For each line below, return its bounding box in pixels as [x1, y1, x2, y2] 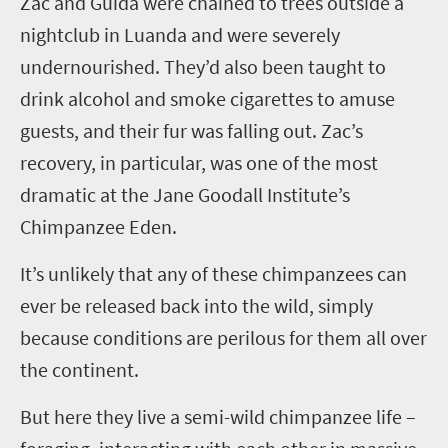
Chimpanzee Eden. [20, 214, 177, 239]
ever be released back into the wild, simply [20, 293, 373, 318]
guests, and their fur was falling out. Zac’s [20, 118, 363, 143]
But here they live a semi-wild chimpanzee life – [20, 404, 416, 429]
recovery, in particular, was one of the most [20, 150, 378, 175]
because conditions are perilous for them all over [20, 325, 427, 350]
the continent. [20, 357, 139, 382]
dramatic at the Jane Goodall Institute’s [20, 182, 350, 207]
